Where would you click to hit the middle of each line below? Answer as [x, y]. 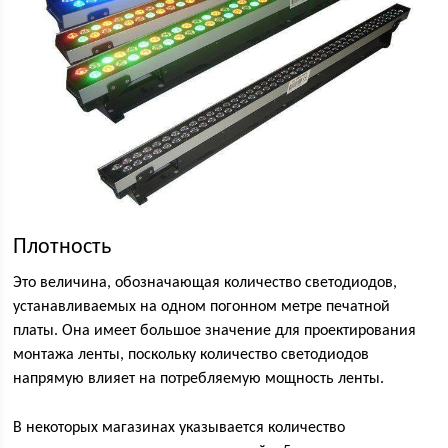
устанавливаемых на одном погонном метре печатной [202, 307]
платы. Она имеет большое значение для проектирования [215, 331]
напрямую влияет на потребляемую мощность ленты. [199, 379]
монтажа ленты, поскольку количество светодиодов [191, 355]
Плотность [62, 248]
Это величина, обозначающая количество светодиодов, [205, 283]
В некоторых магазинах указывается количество [179, 428]
